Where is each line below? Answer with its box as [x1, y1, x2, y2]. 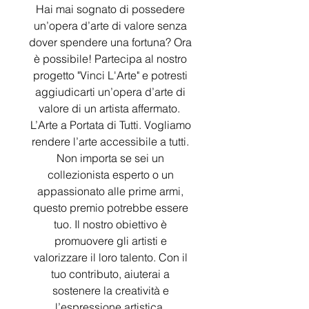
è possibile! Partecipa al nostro [34, 52, 187, 66]
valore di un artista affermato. [38, 101, 183, 115]
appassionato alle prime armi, [37, 184, 183, 198]
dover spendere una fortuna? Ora [29, 35, 192, 49]
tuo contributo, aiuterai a [51, 267, 170, 281]
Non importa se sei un [57, 151, 164, 165]
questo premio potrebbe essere [32, 201, 188, 215]
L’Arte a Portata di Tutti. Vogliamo [30, 118, 191, 132]
